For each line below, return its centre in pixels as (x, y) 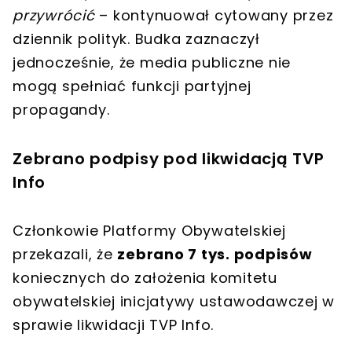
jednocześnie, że (76, 62)
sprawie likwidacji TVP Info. (113, 324)
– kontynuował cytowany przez (214, 15)
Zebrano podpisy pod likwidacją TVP (169, 158)
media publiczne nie (215, 62)
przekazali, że (65, 254)
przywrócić (54, 15)
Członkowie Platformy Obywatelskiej (149, 230)
